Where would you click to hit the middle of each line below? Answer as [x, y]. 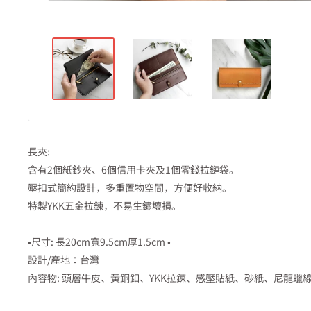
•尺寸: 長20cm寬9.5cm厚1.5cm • [99, 242]
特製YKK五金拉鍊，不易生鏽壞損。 [104, 206]
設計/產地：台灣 [64, 260]
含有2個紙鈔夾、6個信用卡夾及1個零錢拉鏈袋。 [133, 170]
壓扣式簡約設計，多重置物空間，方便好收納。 [130, 188]
